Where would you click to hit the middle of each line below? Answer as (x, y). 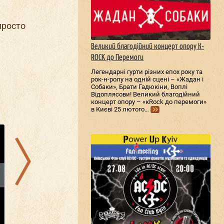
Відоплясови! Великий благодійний (146, 94)
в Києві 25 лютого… (120, 109)
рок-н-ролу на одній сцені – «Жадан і (147, 79)
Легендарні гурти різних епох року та (147, 72)
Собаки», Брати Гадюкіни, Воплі (139, 87)
